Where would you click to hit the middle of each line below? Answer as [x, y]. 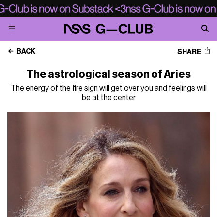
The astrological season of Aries [108, 74]
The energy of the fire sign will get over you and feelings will [108, 88]
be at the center [108, 98]
